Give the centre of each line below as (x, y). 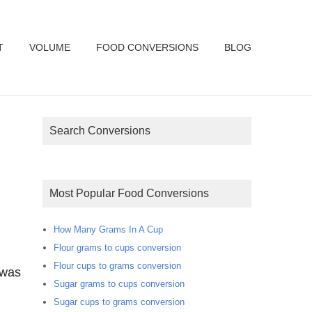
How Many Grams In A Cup (108, 229)
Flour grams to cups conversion (117, 247)
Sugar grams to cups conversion (119, 283)
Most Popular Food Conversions (134, 193)
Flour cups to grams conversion (117, 265)
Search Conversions (104, 131)
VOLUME (50, 47)
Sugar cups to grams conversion (119, 302)
